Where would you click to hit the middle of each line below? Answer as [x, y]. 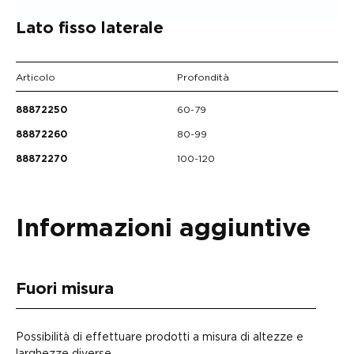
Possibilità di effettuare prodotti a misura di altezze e [160, 337]
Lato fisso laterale [90, 29]
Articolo [36, 77]
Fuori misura [65, 290]
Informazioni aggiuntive [163, 229]
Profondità [203, 77]
